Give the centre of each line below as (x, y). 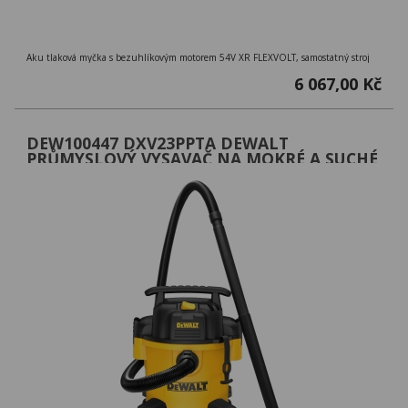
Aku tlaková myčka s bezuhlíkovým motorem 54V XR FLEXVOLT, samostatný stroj (198, 57)
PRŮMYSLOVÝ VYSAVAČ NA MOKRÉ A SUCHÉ (202, 158)
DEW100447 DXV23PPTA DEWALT (158, 143)
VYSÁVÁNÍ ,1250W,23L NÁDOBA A (159, 173)
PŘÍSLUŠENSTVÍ (88, 189)
